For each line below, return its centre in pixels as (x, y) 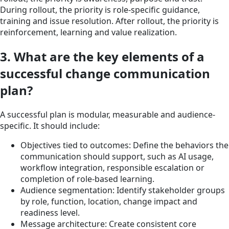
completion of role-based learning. (87, 179)
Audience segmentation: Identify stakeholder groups (123, 190)
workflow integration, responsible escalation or (112, 167)
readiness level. (50, 212)
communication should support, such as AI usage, (117, 156)
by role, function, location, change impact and (109, 201)
